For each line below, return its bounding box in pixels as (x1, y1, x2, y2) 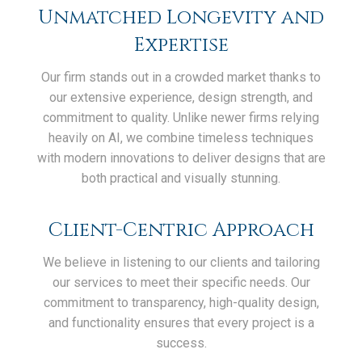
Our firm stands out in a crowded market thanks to (41, 69, 321, 86)
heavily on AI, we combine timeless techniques (48, 130, 314, 146)
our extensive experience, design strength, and (49, 90, 313, 106)
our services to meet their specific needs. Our (52, 275, 310, 291)
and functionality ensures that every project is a (48, 315, 314, 331)
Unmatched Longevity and (38, 5, 324, 32)
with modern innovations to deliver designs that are (36, 150, 326, 166)
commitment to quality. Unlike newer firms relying (43, 110, 319, 126)
